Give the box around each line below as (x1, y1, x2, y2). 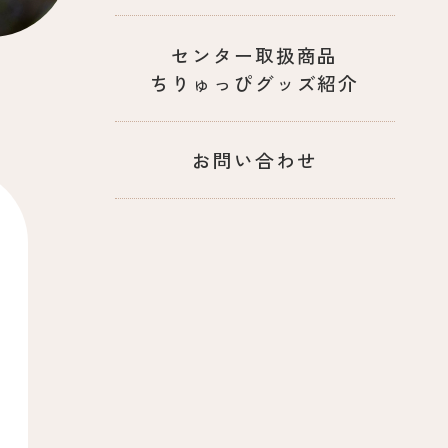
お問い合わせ (192, 146, 318, 174)
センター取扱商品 (171, 40, 339, 68)
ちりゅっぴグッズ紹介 (150, 68, 360, 96)
